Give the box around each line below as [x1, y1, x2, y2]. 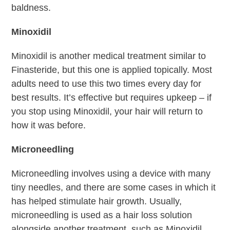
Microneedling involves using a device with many [11, 168, 211, 179]
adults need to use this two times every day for [11, 78, 202, 89]
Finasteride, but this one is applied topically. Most [11, 64, 213, 75]
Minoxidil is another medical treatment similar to [11, 50, 206, 61]
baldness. [11, 2, 51, 13]
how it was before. [11, 120, 86, 130]
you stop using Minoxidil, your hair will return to [11, 106, 203, 117]
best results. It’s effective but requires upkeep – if [11, 92, 212, 103]
